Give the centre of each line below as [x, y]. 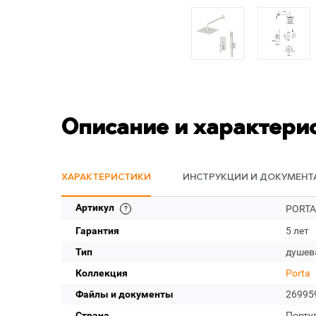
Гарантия [97, 231]
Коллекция [102, 273]
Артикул [96, 207]
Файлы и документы [124, 294]
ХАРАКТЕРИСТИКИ [106, 177]
